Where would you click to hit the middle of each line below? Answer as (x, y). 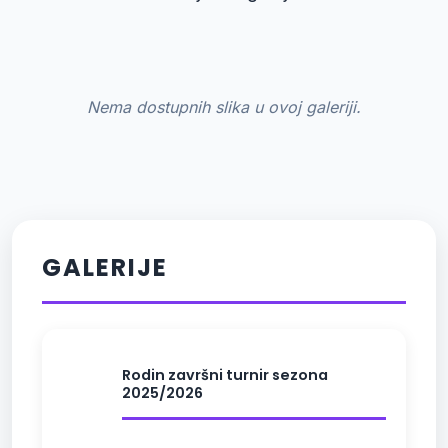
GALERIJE (105, 268)
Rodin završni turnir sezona (225, 374)
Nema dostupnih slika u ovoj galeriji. (224, 107)
